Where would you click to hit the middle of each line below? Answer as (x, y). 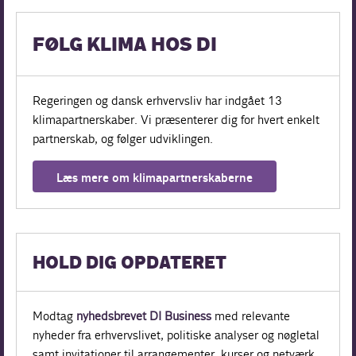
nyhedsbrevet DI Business (144, 316)
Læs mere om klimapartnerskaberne (155, 178)
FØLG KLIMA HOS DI (125, 46)
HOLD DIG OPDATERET (130, 264)
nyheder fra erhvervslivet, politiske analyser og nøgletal (176, 335)
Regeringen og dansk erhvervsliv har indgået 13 (158, 101)
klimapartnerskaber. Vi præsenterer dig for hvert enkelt (176, 120)
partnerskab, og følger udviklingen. (123, 139)
